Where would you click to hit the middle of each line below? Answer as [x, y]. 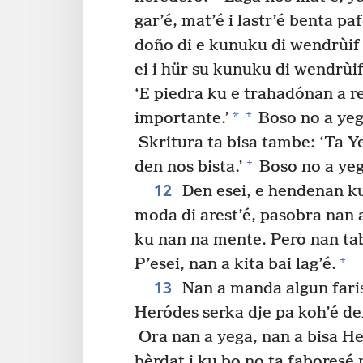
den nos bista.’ [189, 167]
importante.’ [182, 118]
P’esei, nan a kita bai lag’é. [235, 264]
